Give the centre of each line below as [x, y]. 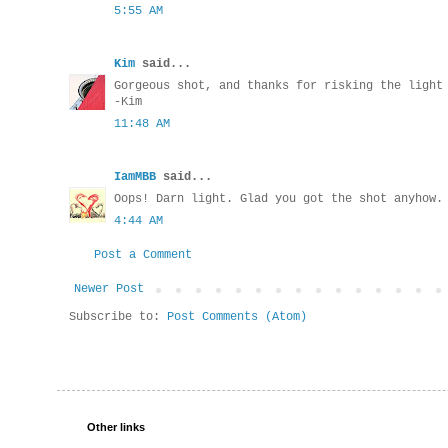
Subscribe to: [118, 317]
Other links [116, 427]
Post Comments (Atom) [237, 317]
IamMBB [135, 177]
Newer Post [109, 289]
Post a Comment [143, 255]
